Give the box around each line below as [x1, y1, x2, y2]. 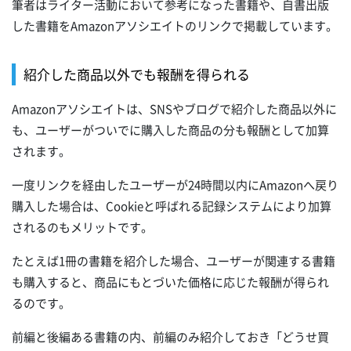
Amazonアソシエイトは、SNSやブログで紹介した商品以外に [12, 100, 337, 118]
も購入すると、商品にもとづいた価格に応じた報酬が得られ [12, 273, 329, 291]
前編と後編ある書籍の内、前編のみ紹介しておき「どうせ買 [12, 328, 329, 346]
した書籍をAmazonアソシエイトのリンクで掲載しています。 [12, 17, 338, 35]
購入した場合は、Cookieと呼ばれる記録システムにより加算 [12, 197, 331, 215]
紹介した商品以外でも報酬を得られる [24, 64, 250, 85]
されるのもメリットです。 [12, 219, 153, 237]
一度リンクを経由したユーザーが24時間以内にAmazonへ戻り [12, 176, 338, 194]
